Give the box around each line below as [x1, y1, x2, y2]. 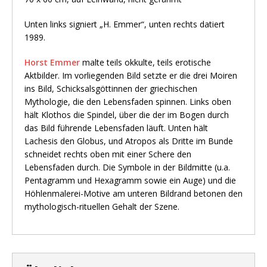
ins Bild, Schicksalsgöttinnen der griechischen [24, 83, 197, 95]
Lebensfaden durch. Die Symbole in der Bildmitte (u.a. [24, 162, 230, 173]
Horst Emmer [24, 57, 80, 69]
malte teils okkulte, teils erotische [80, 57, 211, 69]
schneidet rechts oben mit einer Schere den [24, 148, 191, 160]
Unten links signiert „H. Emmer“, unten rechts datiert [24, 18, 225, 30]
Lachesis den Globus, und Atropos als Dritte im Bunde [24, 135, 233, 147]
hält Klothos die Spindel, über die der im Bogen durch [24, 109, 229, 121]
